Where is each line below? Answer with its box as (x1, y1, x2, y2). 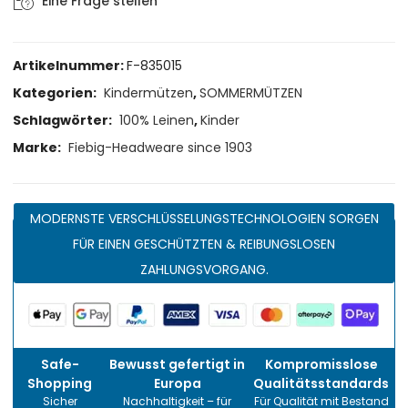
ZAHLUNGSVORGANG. (139, 260, 269, 280)
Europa (153, 374, 201, 393)
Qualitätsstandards (253, 374, 390, 393)
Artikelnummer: (13, 56, 127, 76)
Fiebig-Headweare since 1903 (68, 138, 253, 158)
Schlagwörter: (13, 111, 116, 130)
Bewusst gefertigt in (109, 355, 246, 374)
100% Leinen (119, 111, 195, 130)
